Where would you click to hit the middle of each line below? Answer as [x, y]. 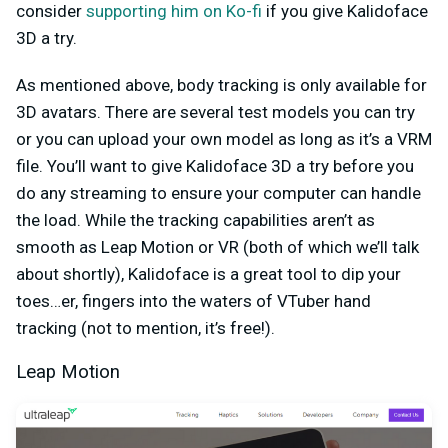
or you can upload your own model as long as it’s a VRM [224, 138]
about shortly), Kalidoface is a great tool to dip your [208, 273]
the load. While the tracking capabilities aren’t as [195, 219]
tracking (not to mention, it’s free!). [147, 327]
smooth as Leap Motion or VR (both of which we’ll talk [217, 246]
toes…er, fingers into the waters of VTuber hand [193, 300]
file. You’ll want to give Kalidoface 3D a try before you [215, 165]
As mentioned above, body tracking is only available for [221, 84]
